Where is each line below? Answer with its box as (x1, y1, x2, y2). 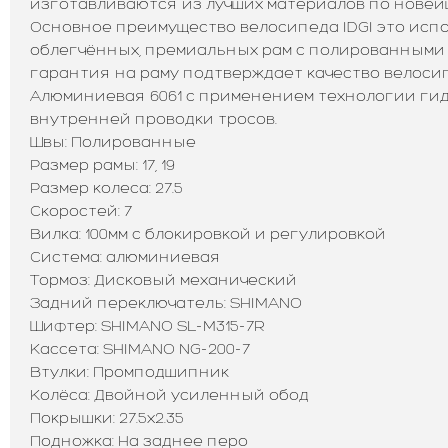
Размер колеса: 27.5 (30, 177, 183, 197)
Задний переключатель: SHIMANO (30, 292, 302, 312)
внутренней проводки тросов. (30, 108, 277, 128)
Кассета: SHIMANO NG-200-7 (30, 338, 250, 358)
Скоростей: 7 (30, 200, 132, 220)
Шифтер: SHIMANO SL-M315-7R (30, 315, 265, 335)
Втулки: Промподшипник (30, 361, 229, 381)
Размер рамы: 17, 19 (30, 154, 175, 174)
